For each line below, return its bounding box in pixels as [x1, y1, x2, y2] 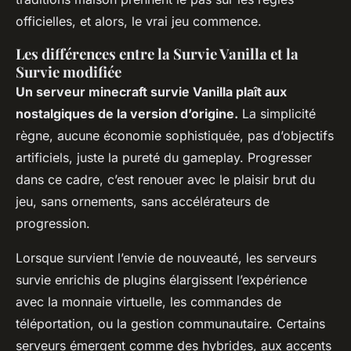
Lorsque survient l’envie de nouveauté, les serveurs [16, 250, 317, 266]
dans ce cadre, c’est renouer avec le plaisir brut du [16, 172, 315, 188]
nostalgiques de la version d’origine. [16, 106, 238, 122]
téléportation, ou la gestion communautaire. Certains [16, 316, 325, 332]
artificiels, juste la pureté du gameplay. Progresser [16, 150, 312, 166]
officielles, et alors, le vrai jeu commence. [16, 13, 262, 30]
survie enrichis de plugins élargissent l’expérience [16, 272, 307, 288]
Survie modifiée [16, 62, 121, 82]
